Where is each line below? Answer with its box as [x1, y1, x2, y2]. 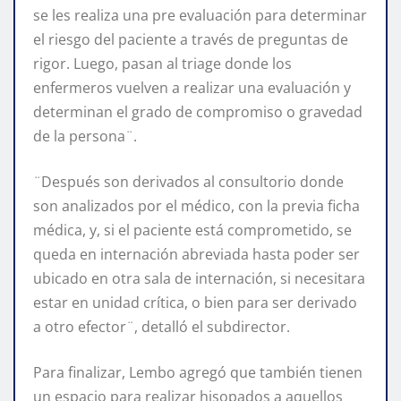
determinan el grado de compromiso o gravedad [33, 101, 363, 122]
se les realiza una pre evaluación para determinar [33, 4, 367, 25]
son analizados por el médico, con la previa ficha [33, 195, 360, 216]
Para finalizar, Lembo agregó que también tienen [33, 362, 363, 382]
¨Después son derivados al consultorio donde [33, 171, 344, 192]
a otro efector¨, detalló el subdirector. [33, 316, 290, 337]
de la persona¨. [33, 125, 137, 146]
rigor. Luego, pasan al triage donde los [33, 53, 292, 73]
